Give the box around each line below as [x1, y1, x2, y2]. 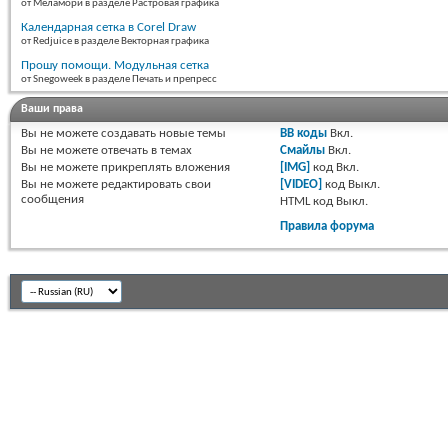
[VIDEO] [280, 178, 323, 192]
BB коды [280, 127, 328, 141]
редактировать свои [98, 178, 211, 192]
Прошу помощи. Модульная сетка [21, 59, 209, 73]
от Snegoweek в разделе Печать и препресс [21, 74, 217, 86]
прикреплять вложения [98, 161, 230, 175]
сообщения [21, 193, 84, 207]
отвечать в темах [98, 144, 192, 158]
